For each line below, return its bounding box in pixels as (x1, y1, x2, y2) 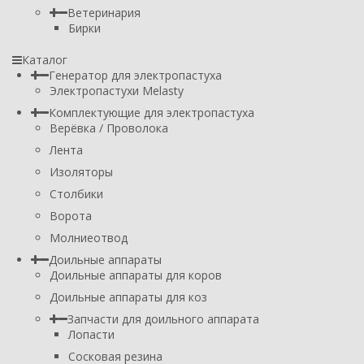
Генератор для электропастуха (49, 67, 222, 83)
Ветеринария (67, 4, 141, 20)
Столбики (50, 185, 103, 201)
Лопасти (68, 326, 115, 342)
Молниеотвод (50, 229, 128, 245)
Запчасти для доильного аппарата (67, 310, 259, 327)
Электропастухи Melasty (50, 82, 184, 98)
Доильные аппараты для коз (50, 288, 207, 305)
